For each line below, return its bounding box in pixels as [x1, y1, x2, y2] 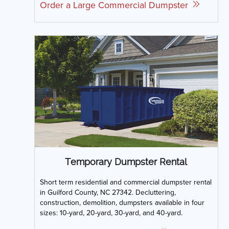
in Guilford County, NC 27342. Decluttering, [39, 187, 176, 197]
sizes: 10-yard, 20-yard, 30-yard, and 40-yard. [39, 207, 182, 218]
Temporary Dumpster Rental [65, 156, 187, 167]
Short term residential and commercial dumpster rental [39, 176, 212, 187]
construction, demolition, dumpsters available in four [39, 197, 204, 208]
